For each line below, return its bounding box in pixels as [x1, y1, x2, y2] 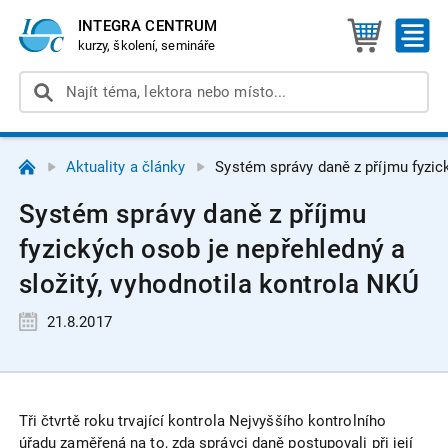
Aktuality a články [65, 157, 186, 176]
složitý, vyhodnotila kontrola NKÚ [18, 268, 420, 299]
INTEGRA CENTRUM [77, 16, 218, 35]
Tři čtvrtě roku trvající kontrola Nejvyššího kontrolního [18, 412, 386, 431]
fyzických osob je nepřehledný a [18, 233, 407, 264]
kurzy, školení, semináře [77, 37, 216, 53]
